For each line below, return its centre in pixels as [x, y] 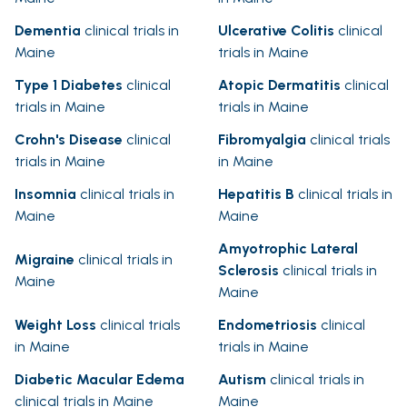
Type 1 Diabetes [69, 85]
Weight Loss [55, 325]
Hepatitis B [256, 194]
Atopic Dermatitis [279, 85]
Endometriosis [268, 325]
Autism [242, 380]
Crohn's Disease [69, 140]
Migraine [45, 260]
